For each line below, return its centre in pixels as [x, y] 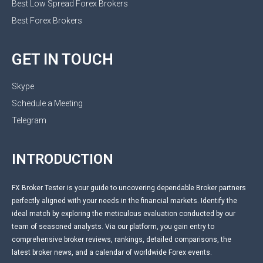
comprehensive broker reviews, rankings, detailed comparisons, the [122, 239]
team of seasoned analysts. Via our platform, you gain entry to [113, 226]
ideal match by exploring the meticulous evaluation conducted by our [124, 213]
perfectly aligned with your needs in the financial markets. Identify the [124, 200]
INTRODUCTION [63, 159]
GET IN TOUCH [63, 59]
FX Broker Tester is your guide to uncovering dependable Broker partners [129, 188]
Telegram [29, 120]
